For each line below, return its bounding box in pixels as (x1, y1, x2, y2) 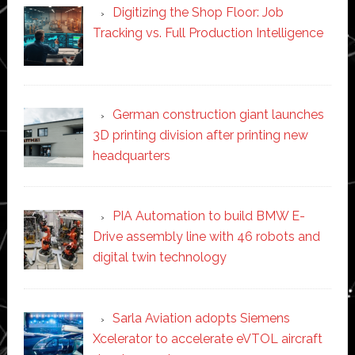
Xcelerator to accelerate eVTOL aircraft (92, 331, 323, 347)
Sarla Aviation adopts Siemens (112, 311, 290, 326)
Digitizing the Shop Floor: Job (112, 4, 284, 20)
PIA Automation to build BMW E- (112, 208, 305, 224)
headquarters (92, 147, 170, 163)
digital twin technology (92, 250, 227, 265)
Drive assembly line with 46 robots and (92, 229, 320, 245)
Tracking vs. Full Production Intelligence (92, 25, 323, 40)
